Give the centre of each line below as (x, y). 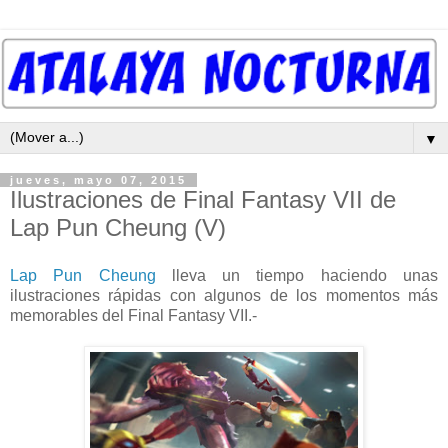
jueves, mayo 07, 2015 (98, 179)
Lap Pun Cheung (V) (118, 227)
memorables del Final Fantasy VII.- (133, 315)
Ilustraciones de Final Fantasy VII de (203, 199)
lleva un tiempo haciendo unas (297, 275)
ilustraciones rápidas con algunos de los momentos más (224, 295)
